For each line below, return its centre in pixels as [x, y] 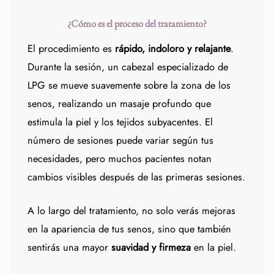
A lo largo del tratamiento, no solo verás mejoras [131, 210]
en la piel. [213, 247]
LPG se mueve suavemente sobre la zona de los [129, 85]
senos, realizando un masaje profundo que [119, 103]
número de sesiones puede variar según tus [120, 140]
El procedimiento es [71, 48]
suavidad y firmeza [151, 247]
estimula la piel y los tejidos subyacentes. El [120, 122]
